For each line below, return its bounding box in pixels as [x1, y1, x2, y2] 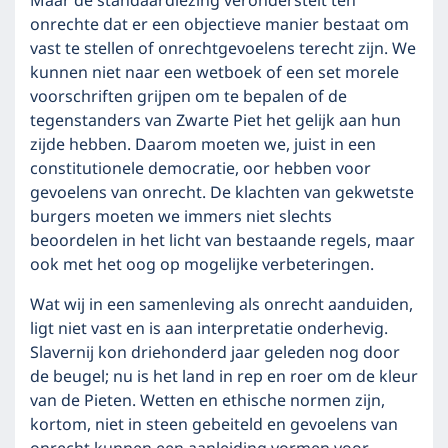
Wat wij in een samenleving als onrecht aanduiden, [30, 292, 413, 318]
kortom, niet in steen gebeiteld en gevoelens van [30, 412, 398, 438]
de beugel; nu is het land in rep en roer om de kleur [30, 364, 418, 390]
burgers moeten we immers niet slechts [30, 204, 332, 230]
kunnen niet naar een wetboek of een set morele [30, 60, 399, 86]
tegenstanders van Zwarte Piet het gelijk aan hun [30, 108, 401, 134]
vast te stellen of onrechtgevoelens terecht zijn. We [30, 36, 416, 62]
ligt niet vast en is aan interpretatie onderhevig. [30, 316, 388, 342]
